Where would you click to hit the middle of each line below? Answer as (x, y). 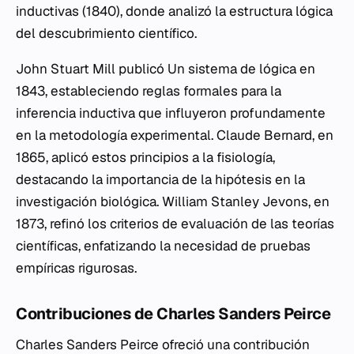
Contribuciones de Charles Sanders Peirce (173, 314)
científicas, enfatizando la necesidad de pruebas (163, 246)
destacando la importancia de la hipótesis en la (160, 179)
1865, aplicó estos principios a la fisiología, (145, 157)
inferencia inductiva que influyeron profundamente (171, 113)
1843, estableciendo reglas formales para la (149, 91)
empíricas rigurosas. (76, 268)
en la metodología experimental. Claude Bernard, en (175, 135)
